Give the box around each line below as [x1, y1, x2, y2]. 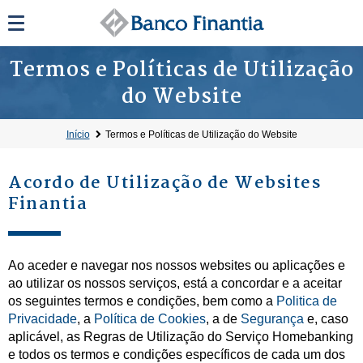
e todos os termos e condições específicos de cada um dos [8, 348, 345, 361]
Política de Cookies [94, 312, 206, 326]
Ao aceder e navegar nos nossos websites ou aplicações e [8, 258, 345, 272]
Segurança [241, 312, 304, 326]
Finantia [8, 190, 88, 218]
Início [66, 129, 90, 140]
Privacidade [8, 312, 77, 326]
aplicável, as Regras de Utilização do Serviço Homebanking [8, 330, 353, 344]
